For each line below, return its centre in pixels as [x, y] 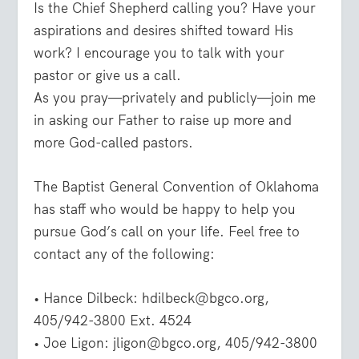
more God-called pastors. [114, 143]
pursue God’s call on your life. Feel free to [167, 232]
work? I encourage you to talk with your [159, 53]
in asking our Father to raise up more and [163, 121]
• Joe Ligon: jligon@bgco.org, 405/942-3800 [176, 343]
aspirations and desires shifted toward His [164, 31]
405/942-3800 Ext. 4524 [113, 321]
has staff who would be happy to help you [165, 210]
